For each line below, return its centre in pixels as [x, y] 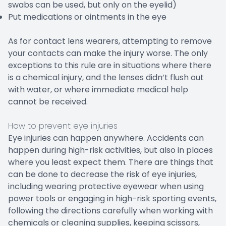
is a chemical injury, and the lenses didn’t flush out [106, 77]
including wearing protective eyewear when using [106, 186]
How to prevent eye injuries [63, 126]
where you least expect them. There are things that [111, 162]
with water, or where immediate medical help [98, 89]
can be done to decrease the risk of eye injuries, [102, 174]
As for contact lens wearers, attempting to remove [110, 41]
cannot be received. [48, 101]
